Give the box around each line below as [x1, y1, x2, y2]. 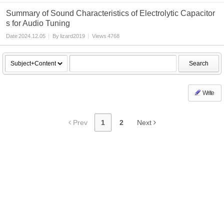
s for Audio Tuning [6, 19, 70, 27]
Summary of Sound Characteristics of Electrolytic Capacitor [6, 9, 215, 17]
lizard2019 [60, 33, 85, 39]
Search [189, 60, 208, 67]
